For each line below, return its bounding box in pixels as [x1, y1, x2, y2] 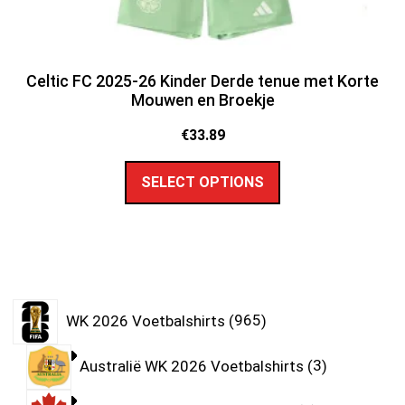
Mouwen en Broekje [130, 89, 275, 109]
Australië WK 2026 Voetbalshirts [79, 356, 304, 375]
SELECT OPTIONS [141, 174, 264, 192]
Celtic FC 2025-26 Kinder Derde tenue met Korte [26, 71, 379, 90]
